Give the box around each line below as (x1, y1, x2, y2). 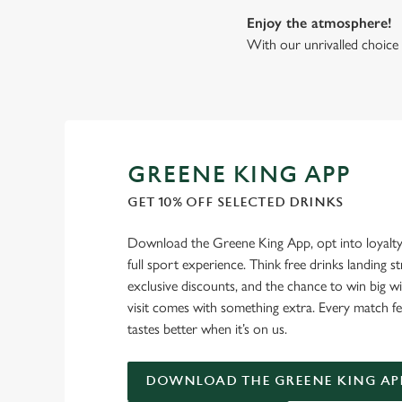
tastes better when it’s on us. (127, 319, 291, 337)
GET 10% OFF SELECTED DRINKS (127, 194, 343, 210)
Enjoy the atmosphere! (247, 14, 393, 32)
